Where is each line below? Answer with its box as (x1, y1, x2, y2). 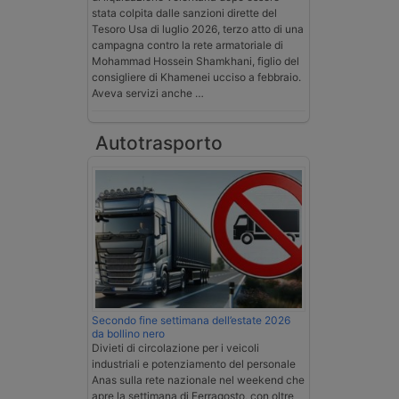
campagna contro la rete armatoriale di (92, 37, 283, 52)
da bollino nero (92, 326, 165, 340)
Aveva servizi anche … (92, 85, 204, 100)
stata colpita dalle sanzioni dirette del (92, 5, 277, 20)
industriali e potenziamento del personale (92, 356, 296, 370)
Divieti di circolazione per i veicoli (92, 340, 259, 354)
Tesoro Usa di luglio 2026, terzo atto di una (92, 21, 304, 36)
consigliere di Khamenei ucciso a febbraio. (92, 69, 301, 84)
